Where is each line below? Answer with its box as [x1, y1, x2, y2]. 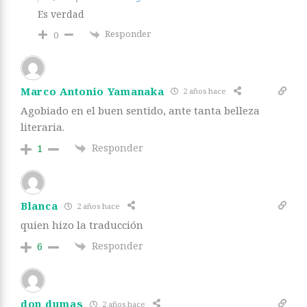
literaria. [21, 119, 64, 134]
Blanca [21, 199, 58, 213]
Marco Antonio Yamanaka [21, 84, 164, 98]
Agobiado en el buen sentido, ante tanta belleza [21, 103, 260, 117]
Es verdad [38, 8, 84, 21]
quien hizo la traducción [21, 218, 143, 232]
